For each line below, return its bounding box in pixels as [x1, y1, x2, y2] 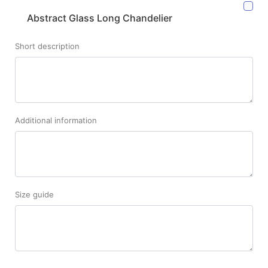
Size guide [15, 190, 54, 200]
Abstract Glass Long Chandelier [27, 12, 172, 25]
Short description [15, 41, 80, 51]
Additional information [15, 115, 97, 126]
